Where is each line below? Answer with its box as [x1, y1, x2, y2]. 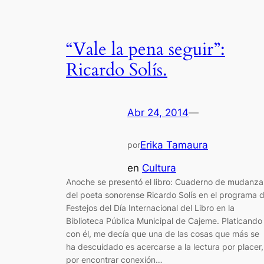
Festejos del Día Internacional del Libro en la [66, 202, 235, 213]
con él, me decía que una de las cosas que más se [66, 228, 259, 239]
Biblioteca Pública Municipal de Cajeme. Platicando [66, 215, 262, 226]
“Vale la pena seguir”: [66, 37, 225, 61]
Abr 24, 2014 [127, 107, 189, 119]
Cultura [142, 161, 176, 174]
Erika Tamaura [140, 139, 208, 151]
